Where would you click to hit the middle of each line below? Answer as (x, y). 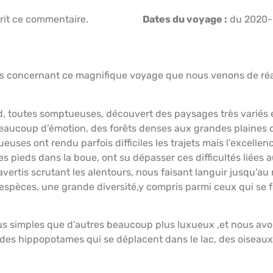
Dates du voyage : (185, 19)
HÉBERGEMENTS (75, 69)
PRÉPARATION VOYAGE (187, 69)
